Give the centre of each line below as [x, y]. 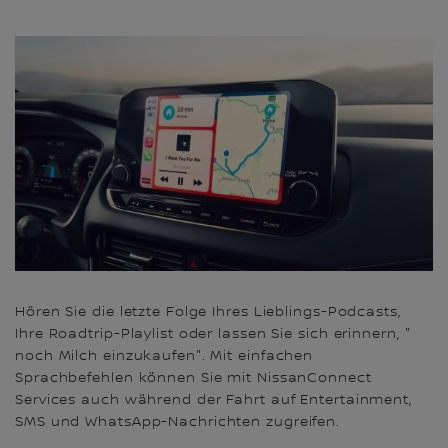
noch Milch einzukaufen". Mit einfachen [164, 356]
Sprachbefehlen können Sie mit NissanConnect [193, 378]
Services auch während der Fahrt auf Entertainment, [213, 400]
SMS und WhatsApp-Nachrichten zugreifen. [178, 422]
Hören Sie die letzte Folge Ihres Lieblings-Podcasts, [208, 312]
